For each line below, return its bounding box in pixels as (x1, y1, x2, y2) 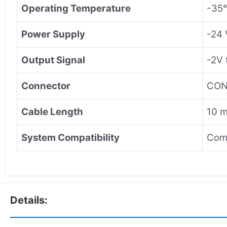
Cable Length (21, 105, 83, 118)
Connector (21, 80, 70, 92)
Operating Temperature (21, 2, 131, 14)
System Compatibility (21, 131, 120, 143)
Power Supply (21, 28, 85, 40)
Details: (10, 194, 48, 206)
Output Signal (21, 54, 85, 66)
